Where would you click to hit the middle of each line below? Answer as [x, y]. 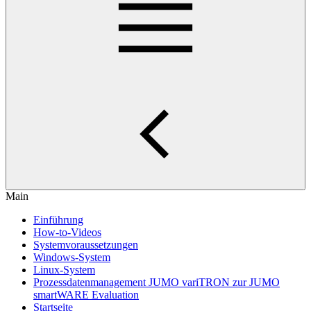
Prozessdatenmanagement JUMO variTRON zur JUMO [157, 282]
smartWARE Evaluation [86, 295]
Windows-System [72, 257]
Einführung [58, 220]
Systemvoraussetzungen [86, 245]
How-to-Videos [67, 232]
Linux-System [64, 270]
